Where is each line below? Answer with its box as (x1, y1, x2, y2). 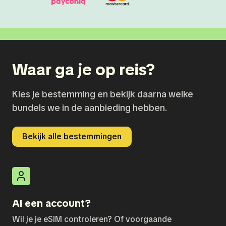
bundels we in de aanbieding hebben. (12, 102, 167, 114)
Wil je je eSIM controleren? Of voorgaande (12, 214, 172, 225)
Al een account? (12, 197, 91, 210)
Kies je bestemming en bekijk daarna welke (12, 88, 193, 100)
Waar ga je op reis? (12, 59, 155, 81)
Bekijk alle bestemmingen (22, 131, 122, 142)
